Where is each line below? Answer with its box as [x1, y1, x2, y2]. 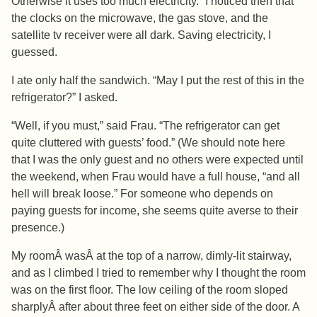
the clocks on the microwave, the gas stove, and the [11, 12, 268, 25]
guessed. [11, 46, 57, 59]
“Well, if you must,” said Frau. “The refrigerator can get [11, 120, 279, 132]
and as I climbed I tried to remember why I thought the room [11, 267, 306, 279]
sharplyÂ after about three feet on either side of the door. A [11, 301, 299, 313]
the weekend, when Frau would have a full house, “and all [11, 171, 300, 183]
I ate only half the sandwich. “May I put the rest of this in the [11, 74, 304, 87]
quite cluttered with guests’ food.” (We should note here [11, 137, 285, 149]
